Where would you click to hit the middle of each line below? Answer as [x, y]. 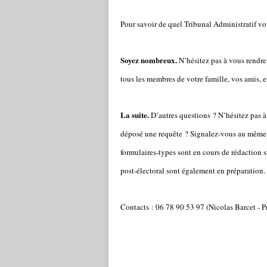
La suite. [135, 115]
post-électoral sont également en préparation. [193, 170]
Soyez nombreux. [149, 60]
